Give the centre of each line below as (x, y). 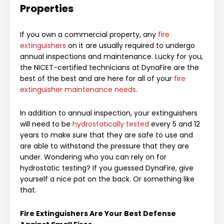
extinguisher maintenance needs (78, 90)
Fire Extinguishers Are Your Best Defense (98, 214)
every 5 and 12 (174, 124)
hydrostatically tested (111, 124)
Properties (47, 8)
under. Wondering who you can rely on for (93, 157)
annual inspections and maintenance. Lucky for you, (111, 57)
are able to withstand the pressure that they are (104, 146)
